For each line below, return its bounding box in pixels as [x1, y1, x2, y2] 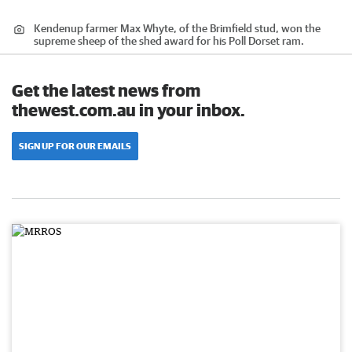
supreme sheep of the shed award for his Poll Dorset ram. [34, 35, 304, 48]
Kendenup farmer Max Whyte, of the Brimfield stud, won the [34, 22, 321, 35]
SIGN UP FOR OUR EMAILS [19, 141, 131, 152]
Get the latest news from [12, 80, 200, 101]
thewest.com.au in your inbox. [12, 100, 245, 120]
